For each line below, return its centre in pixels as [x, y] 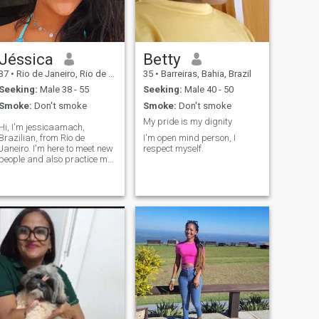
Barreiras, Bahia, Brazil [205, 73]
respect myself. [173, 148]
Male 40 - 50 [208, 90]
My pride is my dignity [187, 122]
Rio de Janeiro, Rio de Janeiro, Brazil [61, 73]
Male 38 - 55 [63, 90]
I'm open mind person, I [189, 137]
